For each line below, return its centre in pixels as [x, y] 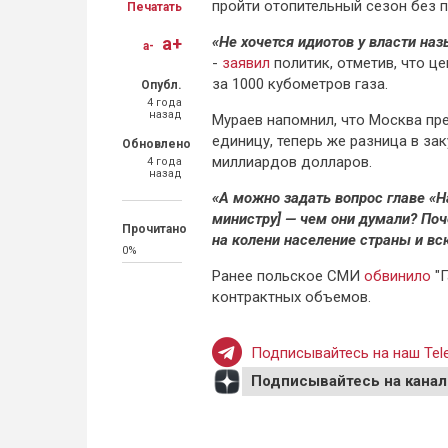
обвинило [399, 276]
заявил [248, 63]
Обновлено [156, 144]
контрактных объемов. [291, 297]
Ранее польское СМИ [288, 276]
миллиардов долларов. [292, 162]
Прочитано [154, 229]
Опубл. [161, 85]
